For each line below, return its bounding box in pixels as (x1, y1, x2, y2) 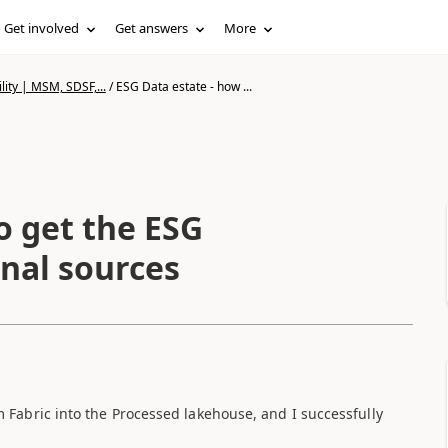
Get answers (115, 19, 189, 37)
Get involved (4, 19, 80, 37)
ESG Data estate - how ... (115, 78, 252, 95)
